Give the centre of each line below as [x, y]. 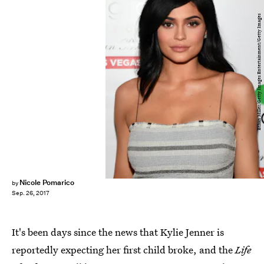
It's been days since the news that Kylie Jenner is [118, 232]
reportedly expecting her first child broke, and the [123, 250]
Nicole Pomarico [47, 182]
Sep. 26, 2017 [31, 193]
